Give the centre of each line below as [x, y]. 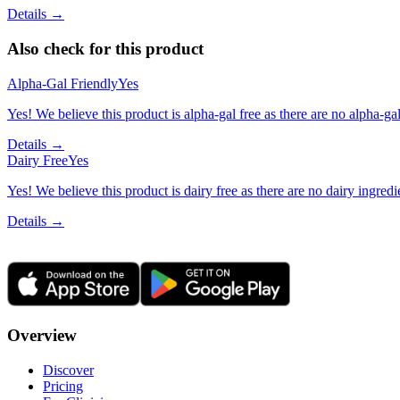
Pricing [63, 387]
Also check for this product [105, 49]
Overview [42, 336]
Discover [68, 371]
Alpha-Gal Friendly [62, 83]
